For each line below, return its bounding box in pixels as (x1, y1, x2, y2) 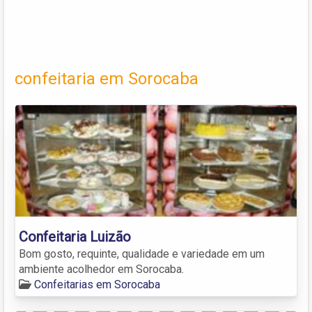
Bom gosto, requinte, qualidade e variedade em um (19, 247, 265, 260)
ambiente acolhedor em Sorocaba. (19, 262, 184, 276)
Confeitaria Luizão (19, 228, 131, 245)
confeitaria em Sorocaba (15, 68, 198, 88)
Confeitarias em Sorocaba (34, 277, 160, 291)
